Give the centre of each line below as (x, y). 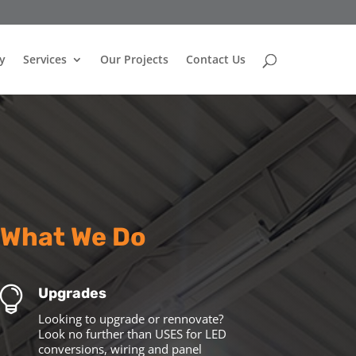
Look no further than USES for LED (133, 333)
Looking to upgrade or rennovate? (131, 318)
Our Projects (134, 59)
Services (44, 59)
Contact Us (215, 59)
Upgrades (73, 293)
